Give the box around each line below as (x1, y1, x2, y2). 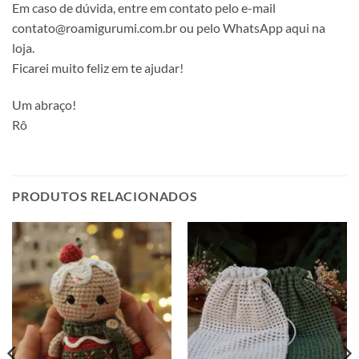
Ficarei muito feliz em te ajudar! (12, 60, 184, 76)
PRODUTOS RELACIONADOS (12, 188, 198, 204)
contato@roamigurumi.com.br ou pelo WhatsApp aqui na (12, 20, 325, 36)
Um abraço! (12, 96, 76, 112)
